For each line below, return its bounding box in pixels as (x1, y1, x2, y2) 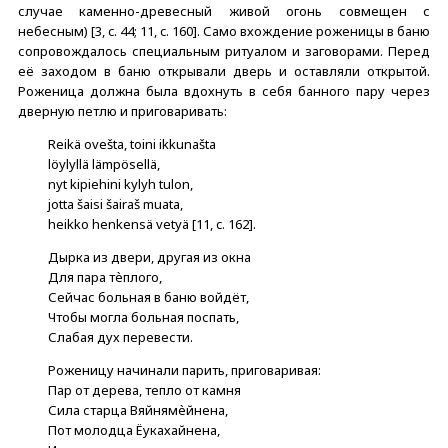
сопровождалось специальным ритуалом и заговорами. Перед (18, 41, 430, 60)
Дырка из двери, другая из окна (48, 247, 251, 266)
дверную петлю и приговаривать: (18, 101, 227, 120)
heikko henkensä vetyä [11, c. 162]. (48, 214, 256, 233)
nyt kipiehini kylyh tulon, (48, 174, 193, 193)
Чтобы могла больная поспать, (48, 307, 239, 326)
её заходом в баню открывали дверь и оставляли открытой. (18, 61, 430, 80)
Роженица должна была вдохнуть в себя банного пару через (18, 81, 430, 100)
